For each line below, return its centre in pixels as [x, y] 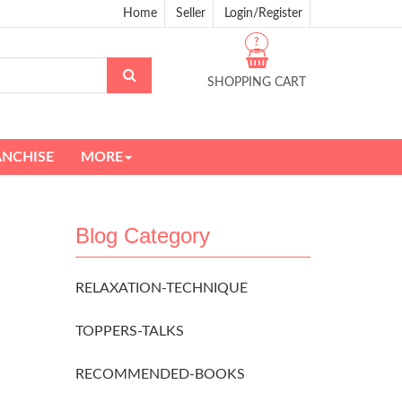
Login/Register [263, 13]
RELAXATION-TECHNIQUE [161, 288]
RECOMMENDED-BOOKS [160, 374]
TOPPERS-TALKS [129, 331]
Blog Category [142, 235]
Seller [191, 13]
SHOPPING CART [257, 83]
